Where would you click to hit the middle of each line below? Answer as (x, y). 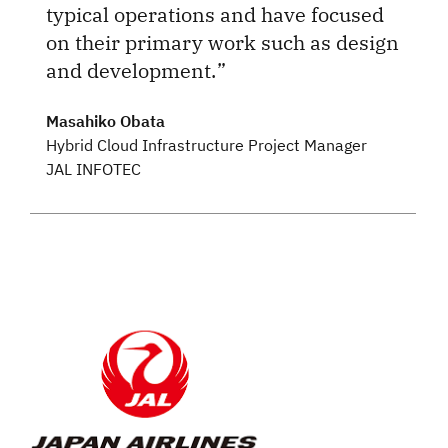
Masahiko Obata (105, 120)
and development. (133, 70)
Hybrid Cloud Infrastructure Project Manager (206, 144)
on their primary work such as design (222, 42)
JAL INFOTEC (93, 168)
